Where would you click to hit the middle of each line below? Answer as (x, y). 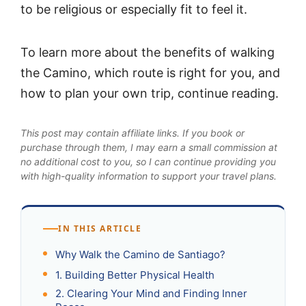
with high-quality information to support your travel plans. (149, 176)
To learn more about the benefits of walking (148, 52)
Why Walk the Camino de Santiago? (140, 255)
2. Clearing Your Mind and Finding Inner (151, 293)
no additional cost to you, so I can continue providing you (148, 162)
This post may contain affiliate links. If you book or (133, 133)
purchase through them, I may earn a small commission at (149, 148)
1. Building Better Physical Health (135, 275)
